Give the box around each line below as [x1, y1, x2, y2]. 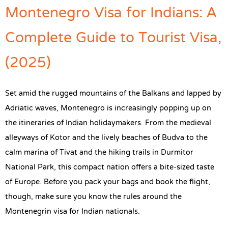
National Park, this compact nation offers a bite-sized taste [5, 157, 214, 177]
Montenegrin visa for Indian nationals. [5, 202, 142, 221]
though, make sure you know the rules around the [5, 187, 182, 207]
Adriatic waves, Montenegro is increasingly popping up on [5, 98, 211, 118]
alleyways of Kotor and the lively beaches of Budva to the [5, 128, 208, 148]
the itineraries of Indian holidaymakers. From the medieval [5, 113, 211, 133]
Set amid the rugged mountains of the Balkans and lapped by [5, 83, 221, 103]
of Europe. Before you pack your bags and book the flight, [5, 172, 210, 192]
